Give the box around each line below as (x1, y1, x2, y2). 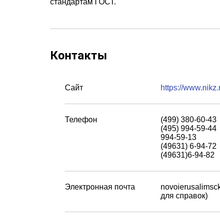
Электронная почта (65, 183, 135, 191)
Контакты (50, 49, 107, 62)
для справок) (161, 192, 208, 200)
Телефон (65, 115, 97, 124)
